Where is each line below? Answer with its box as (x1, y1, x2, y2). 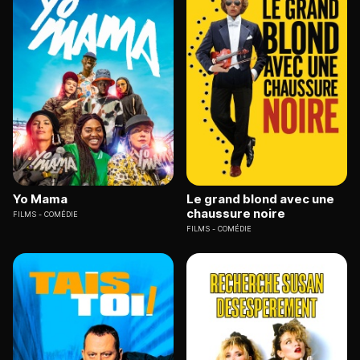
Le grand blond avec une (186, 191, 334, 207)
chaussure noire (186, 206, 285, 222)
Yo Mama (13, 191, 67, 207)
